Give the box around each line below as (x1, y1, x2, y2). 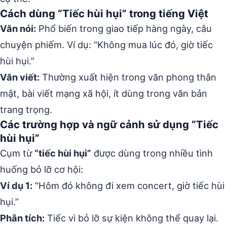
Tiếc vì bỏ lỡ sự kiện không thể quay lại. (45, 212, 218, 223)
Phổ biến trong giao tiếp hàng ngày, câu (36, 23, 212, 34)
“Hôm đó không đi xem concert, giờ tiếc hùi (32, 180, 224, 191)
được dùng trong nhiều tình (91, 147, 213, 159)
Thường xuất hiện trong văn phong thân (40, 71, 216, 83)
